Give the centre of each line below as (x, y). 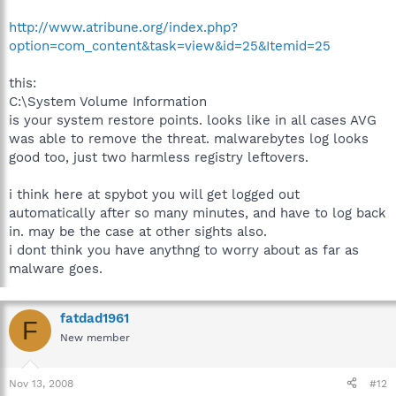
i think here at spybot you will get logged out (154, 194)
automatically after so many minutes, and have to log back (198, 213)
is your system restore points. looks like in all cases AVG (193, 120)
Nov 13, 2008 (41, 383)
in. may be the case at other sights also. (138, 232)
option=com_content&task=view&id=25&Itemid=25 (170, 46)
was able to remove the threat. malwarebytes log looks (189, 139)
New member (95, 338)
